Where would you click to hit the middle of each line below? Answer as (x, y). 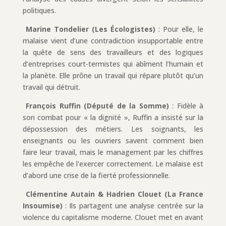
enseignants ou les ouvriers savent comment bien (113, 140)
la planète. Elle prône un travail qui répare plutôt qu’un (113, 75)
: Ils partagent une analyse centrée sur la (133, 205)
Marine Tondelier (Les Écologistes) (91, 29)
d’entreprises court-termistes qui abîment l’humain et (113, 64)
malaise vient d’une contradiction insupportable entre (113, 40)
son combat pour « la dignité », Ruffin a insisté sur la (113, 117)
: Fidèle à (186, 105)
